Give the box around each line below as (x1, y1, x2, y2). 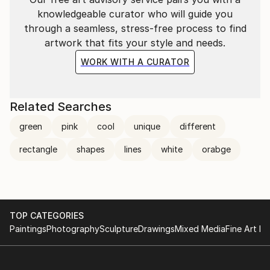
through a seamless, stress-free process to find (24, 22, 246, 34)
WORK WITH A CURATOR (80, 57, 190, 67)
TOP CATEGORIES (10, 210, 84, 221)
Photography (46, 224, 99, 234)
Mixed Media (175, 224, 225, 234)
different (180, 121, 216, 131)
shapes (77, 144, 105, 154)
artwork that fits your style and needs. (45, 37, 225, 49)
